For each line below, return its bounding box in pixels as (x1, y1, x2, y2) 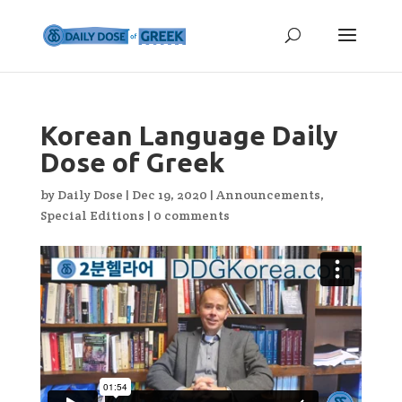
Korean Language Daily (39, 120, 337, 151)
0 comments (153, 207, 230, 223)
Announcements (215, 187, 320, 203)
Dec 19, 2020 (131, 187, 207, 203)
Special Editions (39, 207, 144, 223)
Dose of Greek (39, 147, 224, 178)
